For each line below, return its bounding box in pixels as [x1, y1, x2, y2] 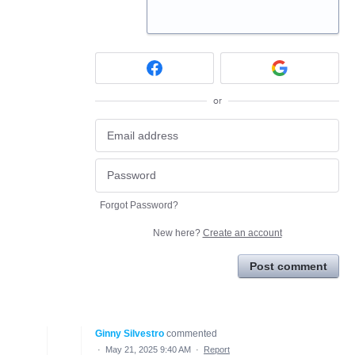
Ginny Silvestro [95, 327, 164, 339]
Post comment [250, 259, 327, 273]
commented [166, 327, 217, 339]
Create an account [202, 227, 282, 239]
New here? [152, 227, 203, 239]
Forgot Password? [100, 199, 178, 211]
